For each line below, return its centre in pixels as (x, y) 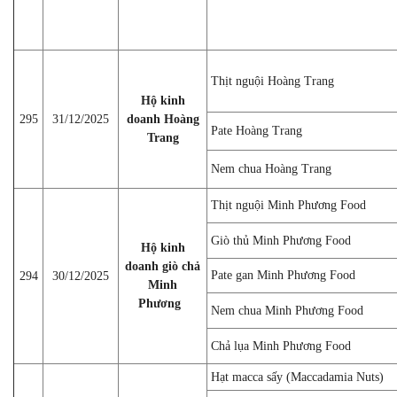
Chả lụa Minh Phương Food (281, 346)
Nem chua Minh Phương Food (287, 310)
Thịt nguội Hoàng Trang (272, 81)
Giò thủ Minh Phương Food (281, 240)
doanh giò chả (163, 266)
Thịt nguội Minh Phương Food (288, 205)
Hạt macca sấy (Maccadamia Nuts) (297, 377)
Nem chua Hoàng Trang (271, 168)
